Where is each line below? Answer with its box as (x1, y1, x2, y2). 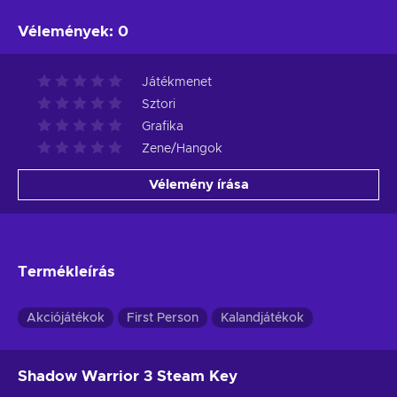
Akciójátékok (27, 311, 105, 324)
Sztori (142, 97, 175, 111)
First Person (127, 311, 198, 324)
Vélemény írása (148, 177, 249, 191)
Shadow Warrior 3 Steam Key (18, 368, 237, 384)
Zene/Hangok (142, 142, 222, 155)
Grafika (142, 120, 183, 133)
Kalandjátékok (221, 311, 304, 324)
